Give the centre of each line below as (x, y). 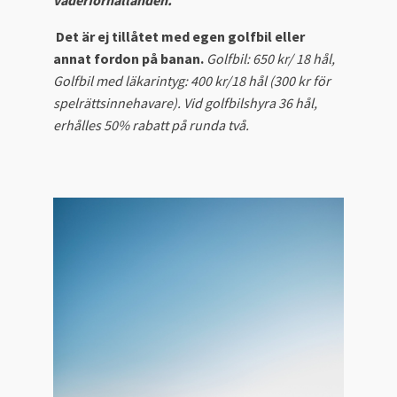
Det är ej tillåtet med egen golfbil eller (180, 37)
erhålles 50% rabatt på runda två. (151, 125)
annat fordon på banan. (128, 59)
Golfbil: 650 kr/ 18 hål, (271, 59)
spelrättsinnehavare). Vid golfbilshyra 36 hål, (185, 103)
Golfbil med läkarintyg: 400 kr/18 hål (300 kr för (192, 81)
